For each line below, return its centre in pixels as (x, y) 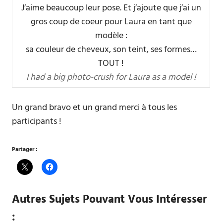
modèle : (111, 36)
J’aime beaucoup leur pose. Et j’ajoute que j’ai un (111, 8)
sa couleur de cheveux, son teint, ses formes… (111, 50)
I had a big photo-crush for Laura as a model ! (111, 78)
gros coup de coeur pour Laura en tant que (111, 22)
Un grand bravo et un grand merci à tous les (94, 108)
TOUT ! (111, 64)
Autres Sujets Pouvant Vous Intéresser (110, 200)
